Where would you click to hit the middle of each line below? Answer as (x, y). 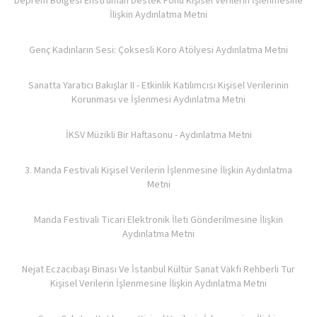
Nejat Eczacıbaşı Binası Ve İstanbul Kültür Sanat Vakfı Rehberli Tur (158, 270)
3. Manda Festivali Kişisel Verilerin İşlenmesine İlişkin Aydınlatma (158, 171)
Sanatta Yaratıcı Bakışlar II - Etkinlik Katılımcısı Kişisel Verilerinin (158, 86)
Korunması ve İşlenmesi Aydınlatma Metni (158, 100)
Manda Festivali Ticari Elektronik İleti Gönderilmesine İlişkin (158, 220)
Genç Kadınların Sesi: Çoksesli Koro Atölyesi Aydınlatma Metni (158, 50)
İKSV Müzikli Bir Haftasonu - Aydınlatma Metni (158, 135)
